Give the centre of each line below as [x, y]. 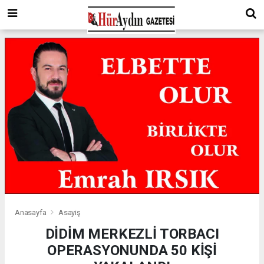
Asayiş [69, 213]
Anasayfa [32, 213]
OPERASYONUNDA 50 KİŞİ [132, 251]
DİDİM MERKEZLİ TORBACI [132, 234]
